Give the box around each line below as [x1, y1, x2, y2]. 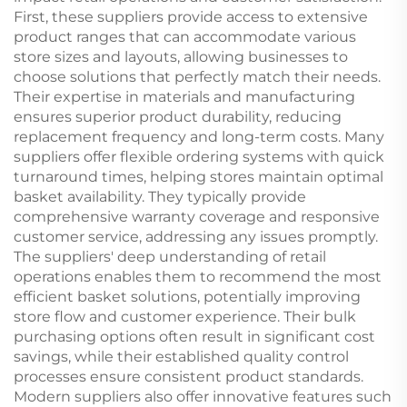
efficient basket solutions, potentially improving [14, 288, 361, 305]
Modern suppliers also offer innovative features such [14, 388, 392, 405]
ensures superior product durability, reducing [14, 108, 342, 125]
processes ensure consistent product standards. [14, 368, 363, 385]
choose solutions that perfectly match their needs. [14, 68, 381, 85]
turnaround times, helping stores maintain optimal [14, 168, 383, 185]
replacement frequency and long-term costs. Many [14, 128, 384, 145]
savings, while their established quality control [14, 348, 349, 365]
